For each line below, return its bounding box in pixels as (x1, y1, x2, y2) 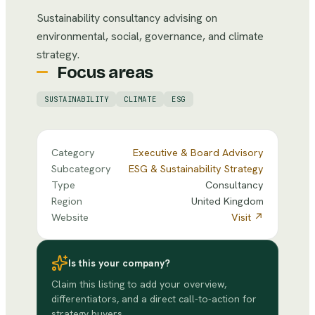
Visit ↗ (231, 210, 264, 224)
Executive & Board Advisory (133, 146, 264, 159)
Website (51, 210, 89, 224)
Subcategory (51, 162, 111, 175)
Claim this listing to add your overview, (51, 278, 226, 290)
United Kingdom (191, 194, 264, 207)
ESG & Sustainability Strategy (129, 162, 264, 175)
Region (51, 194, 82, 207)
